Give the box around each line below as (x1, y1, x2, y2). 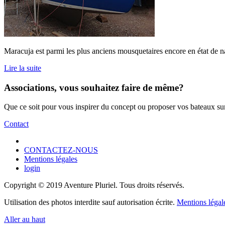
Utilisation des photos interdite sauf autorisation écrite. (4, 198, 177, 207)
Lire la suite (4, 63, 41, 72)
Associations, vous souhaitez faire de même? (4, 82, 184, 93)
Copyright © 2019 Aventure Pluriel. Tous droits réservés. (4, 181, 184, 190)
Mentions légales (24, 155, 77, 164)
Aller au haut (4, 215, 45, 224)
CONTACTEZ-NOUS (24, 146, 98, 155)
